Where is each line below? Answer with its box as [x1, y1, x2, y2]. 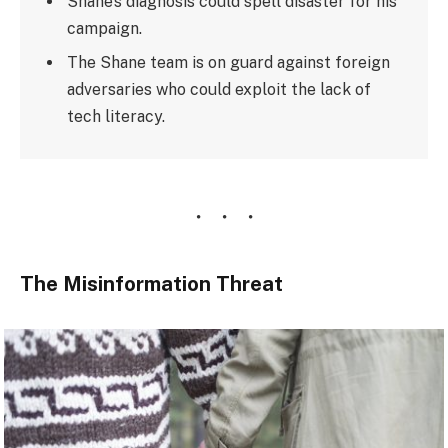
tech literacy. [67, 106, 166, 126]
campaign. [67, 18, 143, 38]
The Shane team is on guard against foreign [67, 52, 391, 72]
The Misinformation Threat [20, 272, 283, 297]
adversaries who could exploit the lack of [67, 79, 372, 99]
